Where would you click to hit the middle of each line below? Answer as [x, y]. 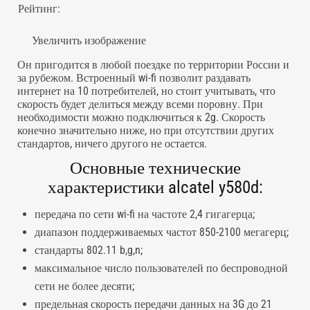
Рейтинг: [39, 9]
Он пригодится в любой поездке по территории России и [153, 65]
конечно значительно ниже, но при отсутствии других [146, 130]
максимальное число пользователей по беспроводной [161, 268]
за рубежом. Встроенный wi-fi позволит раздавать [134, 78]
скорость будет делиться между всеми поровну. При [140, 104]
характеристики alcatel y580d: [155, 187]
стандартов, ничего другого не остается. [112, 144]
